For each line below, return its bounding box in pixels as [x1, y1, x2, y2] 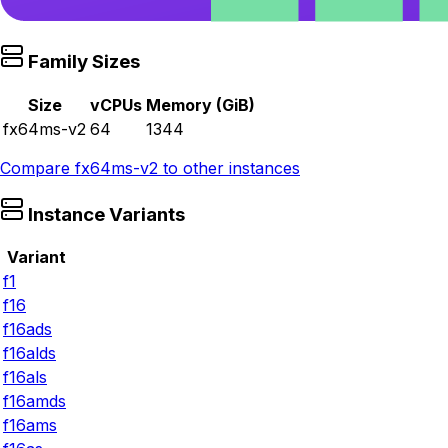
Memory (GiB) [146, 94, 255, 115]
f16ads [3, 319, 52, 340]
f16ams [3, 415, 57, 436]
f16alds [3, 343, 56, 364]
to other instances [158, 157, 300, 178]
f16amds [3, 391, 66, 412]
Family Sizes [24, 50, 140, 74]
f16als [3, 367, 47, 388]
